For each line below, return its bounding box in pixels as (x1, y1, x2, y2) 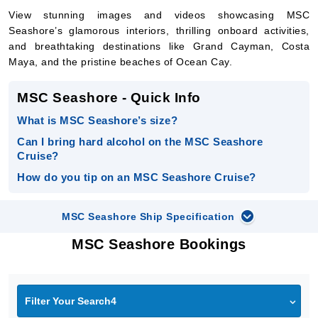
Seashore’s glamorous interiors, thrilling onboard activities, (9, 25, 309, 36)
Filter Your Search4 (25, 295, 116, 307)
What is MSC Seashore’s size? (17, 114, 177, 126)
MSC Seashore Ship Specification (62, 211, 235, 222)
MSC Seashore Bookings (72, 236, 246, 253)
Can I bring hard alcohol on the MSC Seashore (17, 136, 263, 148)
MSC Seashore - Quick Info (17, 90, 201, 105)
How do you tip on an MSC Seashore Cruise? (17, 171, 256, 183)
